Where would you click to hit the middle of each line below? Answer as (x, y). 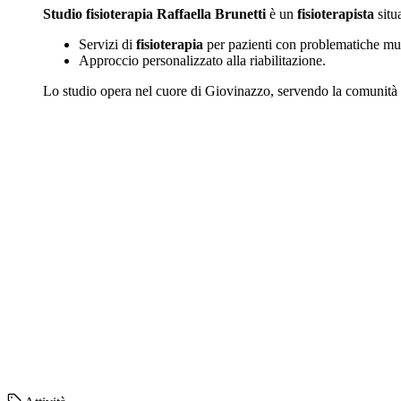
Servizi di (107, 45)
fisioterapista (336, 14)
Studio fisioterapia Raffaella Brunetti (154, 14)
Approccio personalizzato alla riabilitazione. (202, 61)
